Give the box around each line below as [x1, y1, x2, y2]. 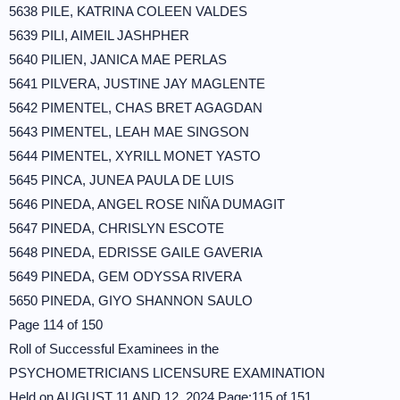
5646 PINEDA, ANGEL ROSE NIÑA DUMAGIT [9, 196, 285, 212]
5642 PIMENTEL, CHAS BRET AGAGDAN [9, 100, 262, 115]
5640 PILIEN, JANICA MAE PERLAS [9, 52, 227, 67]
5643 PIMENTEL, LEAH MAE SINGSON [9, 124, 249, 139]
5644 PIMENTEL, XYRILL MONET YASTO [9, 148, 261, 163]
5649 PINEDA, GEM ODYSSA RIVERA [9, 269, 242, 284]
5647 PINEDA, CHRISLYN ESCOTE [9, 221, 224, 236]
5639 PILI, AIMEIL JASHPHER [9, 28, 189, 43]
